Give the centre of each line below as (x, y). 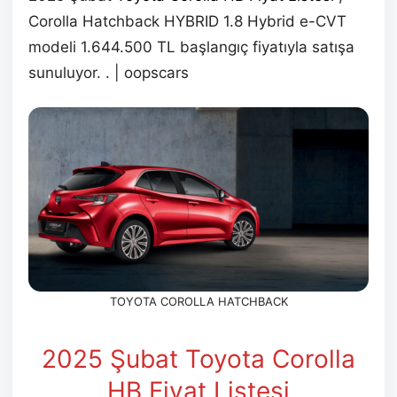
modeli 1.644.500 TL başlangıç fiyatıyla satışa (191, 47)
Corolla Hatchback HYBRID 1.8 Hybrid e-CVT (187, 21)
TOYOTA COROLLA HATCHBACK (198, 301)
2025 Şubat (110, 358)
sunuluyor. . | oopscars (109, 72)
